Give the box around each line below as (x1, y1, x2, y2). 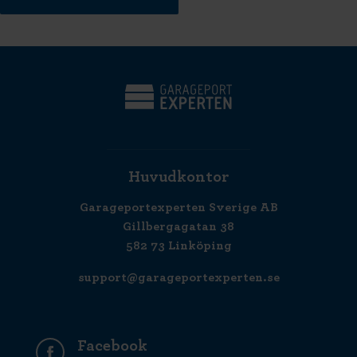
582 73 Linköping (125, 239, 232, 252)
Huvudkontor (127, 169, 229, 185)
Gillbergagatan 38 (123, 220, 234, 233)
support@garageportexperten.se (77, 271, 280, 284)
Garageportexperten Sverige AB (79, 201, 278, 214)
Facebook (77, 338, 147, 354)
